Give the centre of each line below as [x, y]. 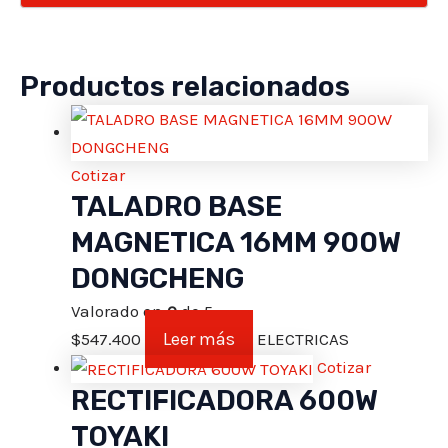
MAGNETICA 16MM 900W [236, 242]
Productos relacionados [185, 86]
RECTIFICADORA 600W [224, 400]
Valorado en [119, 310]
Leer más [199, 338]
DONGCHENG [157, 278]
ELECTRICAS [303, 338]
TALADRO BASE [176, 206]
